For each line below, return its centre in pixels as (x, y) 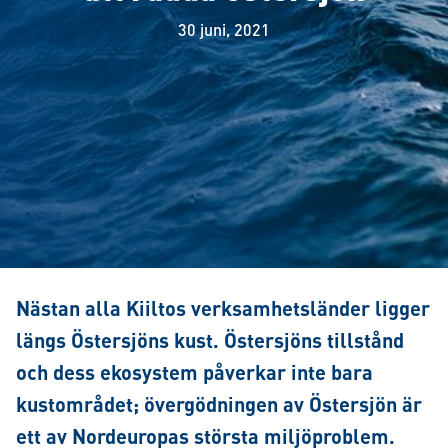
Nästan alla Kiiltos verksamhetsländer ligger (223, 307)
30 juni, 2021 (224, 29)
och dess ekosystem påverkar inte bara (194, 371)
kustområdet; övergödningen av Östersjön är (219, 403)
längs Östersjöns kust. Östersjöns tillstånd (210, 339)
